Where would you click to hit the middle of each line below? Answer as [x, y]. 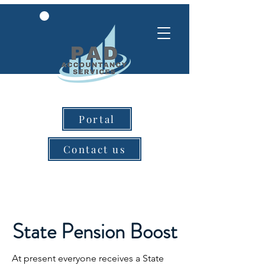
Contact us [95, 149]
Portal [97, 119]
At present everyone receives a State [88, 258]
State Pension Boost [95, 231]
